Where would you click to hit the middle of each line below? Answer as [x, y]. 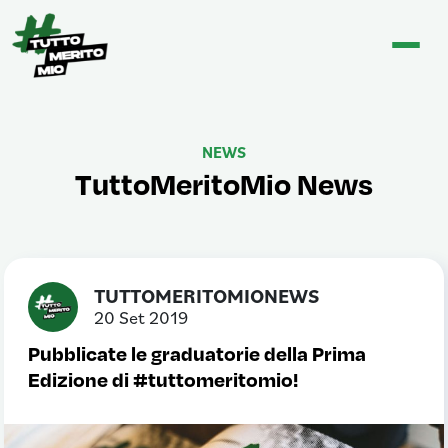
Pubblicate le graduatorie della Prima [197, 352]
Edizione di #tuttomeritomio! [163, 378]
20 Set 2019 [141, 317]
